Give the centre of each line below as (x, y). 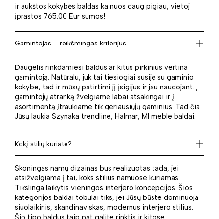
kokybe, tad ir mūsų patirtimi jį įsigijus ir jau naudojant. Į (106, 87)
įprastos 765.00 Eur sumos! (60, 16)
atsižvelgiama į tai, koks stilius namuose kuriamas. (97, 178)
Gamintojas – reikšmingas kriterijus (70, 44)
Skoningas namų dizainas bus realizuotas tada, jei (97, 168)
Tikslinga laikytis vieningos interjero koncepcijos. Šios (104, 187)
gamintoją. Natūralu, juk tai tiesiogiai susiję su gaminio (104, 77)
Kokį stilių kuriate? (43, 144)
